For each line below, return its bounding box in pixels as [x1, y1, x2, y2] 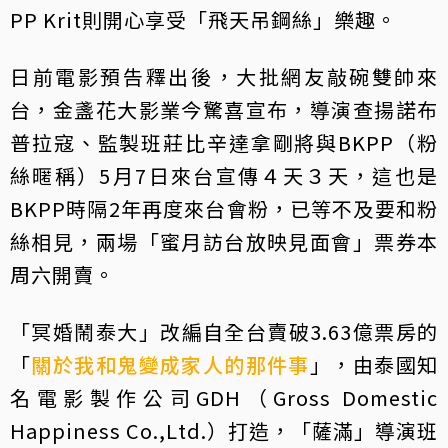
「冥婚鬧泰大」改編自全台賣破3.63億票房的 [10, 316, 438, 346]
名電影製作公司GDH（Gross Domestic [10, 382, 438, 412]
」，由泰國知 [309, 349, 439, 379]
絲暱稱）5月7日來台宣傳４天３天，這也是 [10, 160, 438, 190]
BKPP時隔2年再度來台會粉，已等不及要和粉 [10, 193, 438, 223]
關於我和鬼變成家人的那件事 [31, 349, 310, 379]
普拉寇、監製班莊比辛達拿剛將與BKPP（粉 [10, 127, 438, 157]
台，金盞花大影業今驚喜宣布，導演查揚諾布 [10, 94, 438, 124]
